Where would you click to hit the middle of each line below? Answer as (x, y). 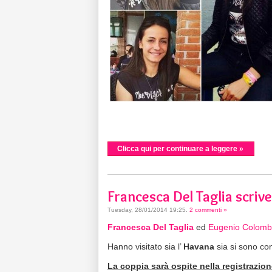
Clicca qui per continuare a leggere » (180, 148)
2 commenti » (208, 209)
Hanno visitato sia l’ (145, 246)
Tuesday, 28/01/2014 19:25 (147, 209)
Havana (199, 246)
